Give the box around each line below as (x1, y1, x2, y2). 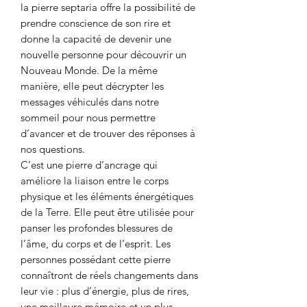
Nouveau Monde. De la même (21, 64, 158, 77)
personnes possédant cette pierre (21, 253, 171, 267)
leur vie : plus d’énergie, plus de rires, (21, 284, 189, 298)
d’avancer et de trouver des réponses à (21, 127, 195, 140)
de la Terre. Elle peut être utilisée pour (21, 206, 194, 219)
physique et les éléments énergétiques (21, 190, 193, 204)
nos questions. (21, 143, 85, 156)
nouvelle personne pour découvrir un (21, 48, 186, 62)
